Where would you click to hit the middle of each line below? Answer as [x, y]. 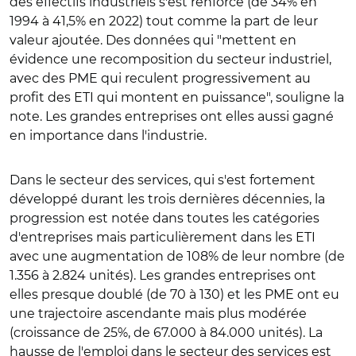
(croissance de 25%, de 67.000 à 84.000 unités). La [166, 332]
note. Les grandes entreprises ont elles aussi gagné [172, 116]
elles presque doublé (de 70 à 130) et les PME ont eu [174, 294]
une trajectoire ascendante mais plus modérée [158, 313]
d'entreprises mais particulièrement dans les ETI [163, 237]
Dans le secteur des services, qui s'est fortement [163, 180]
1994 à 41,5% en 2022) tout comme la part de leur [164, 21]
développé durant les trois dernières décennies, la [167, 199]
